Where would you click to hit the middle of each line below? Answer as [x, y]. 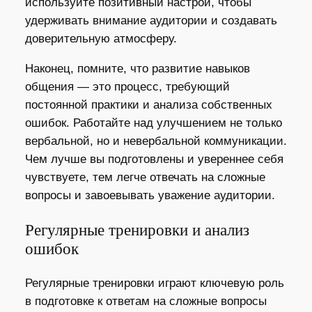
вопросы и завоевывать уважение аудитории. [150, 195]
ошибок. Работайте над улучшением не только [153, 123]
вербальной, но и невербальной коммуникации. [156, 141]
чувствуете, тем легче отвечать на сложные [145, 177]
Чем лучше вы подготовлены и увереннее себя [154, 159]
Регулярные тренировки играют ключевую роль [154, 283]
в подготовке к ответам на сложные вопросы [146, 302]
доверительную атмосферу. [101, 38]
